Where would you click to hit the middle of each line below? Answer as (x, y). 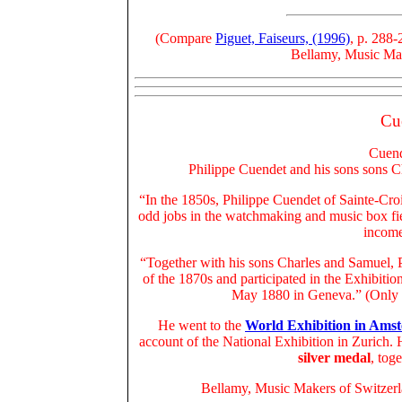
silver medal (334, 358)
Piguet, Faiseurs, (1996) (283, 38)
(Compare (185, 38)
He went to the (201, 325)
